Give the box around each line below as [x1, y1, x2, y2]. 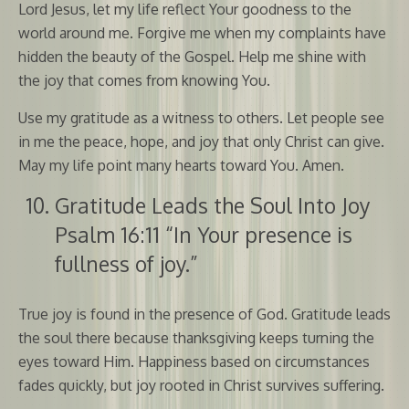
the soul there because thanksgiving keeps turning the [18, 328, 374, 347]
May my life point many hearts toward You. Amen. [18, 155, 344, 174]
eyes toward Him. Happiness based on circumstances [18, 351, 370, 371]
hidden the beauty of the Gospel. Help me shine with [18, 47, 366, 66]
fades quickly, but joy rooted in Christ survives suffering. [18, 375, 384, 394]
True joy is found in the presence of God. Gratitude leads [18, 304, 391, 323]
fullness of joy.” [55, 249, 198, 277]
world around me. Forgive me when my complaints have [18, 23, 386, 42]
